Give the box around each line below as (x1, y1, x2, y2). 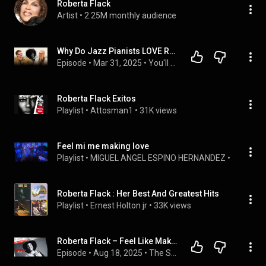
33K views (154, 201, 191, 210)
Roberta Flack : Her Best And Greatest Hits (57, 189, 219, 198)
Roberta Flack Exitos (57, 94, 136, 103)
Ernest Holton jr (90, 201, 147, 210)
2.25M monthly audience (84, 11, 176, 20)
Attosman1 (90, 106, 133, 115)
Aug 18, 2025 (93, 248, 142, 258)
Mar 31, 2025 (93, 58, 142, 68)
